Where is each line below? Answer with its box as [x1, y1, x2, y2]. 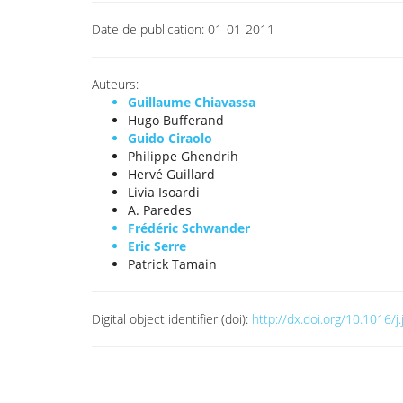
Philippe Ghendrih [128, 148, 238, 165]
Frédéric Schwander [128, 219, 250, 237]
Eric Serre [128, 237, 186, 255]
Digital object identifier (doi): [92, 310, 248, 327]
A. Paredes [128, 201, 192, 219]
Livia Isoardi [128, 184, 200, 201]
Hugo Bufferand [128, 112, 224, 129]
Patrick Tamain [128, 255, 217, 273]
